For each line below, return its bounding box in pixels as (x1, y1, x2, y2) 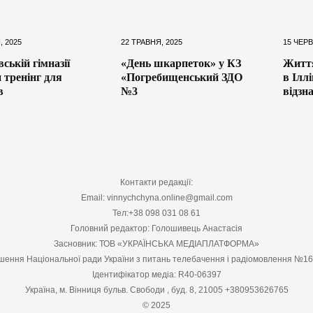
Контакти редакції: (120, 177, 193, 187)
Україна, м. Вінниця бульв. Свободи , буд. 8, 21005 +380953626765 (24, 284, 289, 295)
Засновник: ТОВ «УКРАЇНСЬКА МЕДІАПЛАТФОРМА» (54, 238, 259, 249)
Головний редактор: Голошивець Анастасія (71, 223, 242, 233)
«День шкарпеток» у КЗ (121, 57, 242, 69)
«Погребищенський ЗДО (121, 71, 243, 83)
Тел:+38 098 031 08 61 (112, 208, 201, 218)
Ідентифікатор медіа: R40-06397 (92, 269, 221, 279)
